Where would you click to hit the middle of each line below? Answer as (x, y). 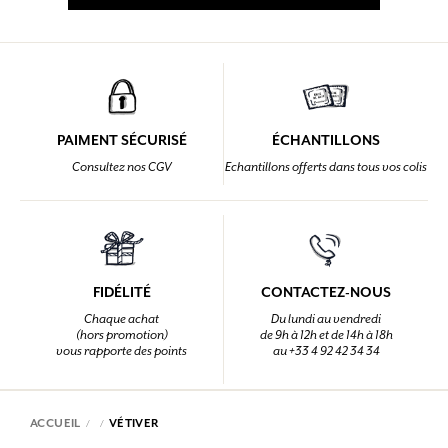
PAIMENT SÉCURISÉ (121, 140)
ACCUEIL (55, 423)
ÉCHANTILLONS (326, 140)
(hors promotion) (121, 335)
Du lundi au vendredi (326, 319)
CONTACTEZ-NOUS (326, 292)
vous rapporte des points (121, 351)
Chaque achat (121, 319)
